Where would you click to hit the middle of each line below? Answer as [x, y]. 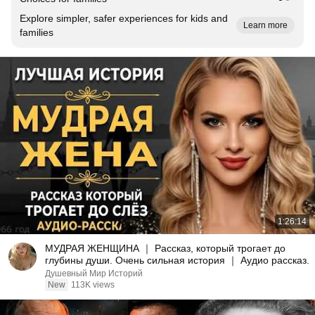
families [37, 32]
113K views [93, 285]
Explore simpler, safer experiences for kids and [124, 18]
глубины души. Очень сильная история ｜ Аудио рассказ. [177, 260]
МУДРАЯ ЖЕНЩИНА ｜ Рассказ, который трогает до [165, 248]
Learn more [265, 25]
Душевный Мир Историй [94, 274]
